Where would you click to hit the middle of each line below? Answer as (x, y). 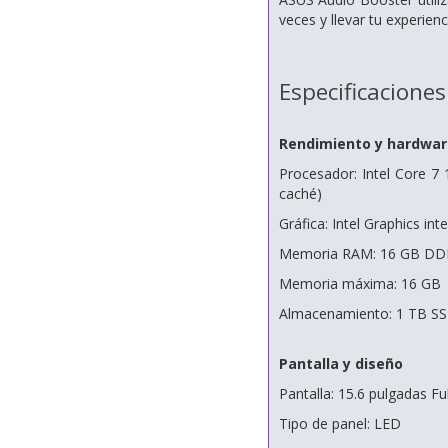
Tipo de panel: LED (339, 423)
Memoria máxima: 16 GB (359, 283)
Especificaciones (362, 91)
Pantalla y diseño (340, 363)
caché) (300, 193)
